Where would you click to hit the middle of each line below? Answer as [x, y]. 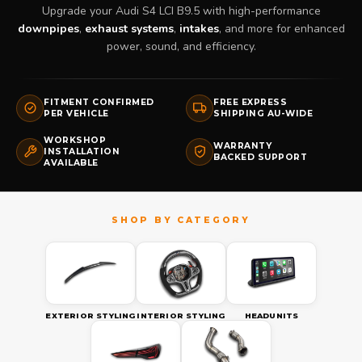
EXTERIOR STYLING [90, 315]
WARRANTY [243, 145]
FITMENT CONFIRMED [99, 102]
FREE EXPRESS [250, 102]
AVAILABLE [71, 162]
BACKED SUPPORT [261, 157]
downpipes [48, 28]
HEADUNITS [271, 315]
